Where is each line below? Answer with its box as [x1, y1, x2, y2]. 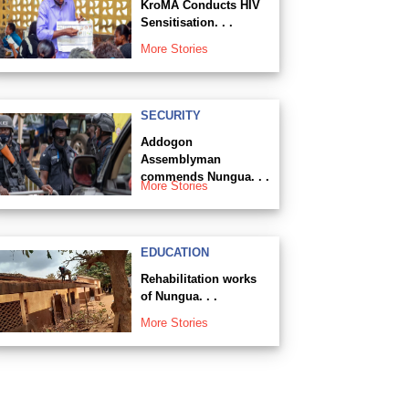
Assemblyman [140, 152, 221, 166]
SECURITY [140, 108, 201, 122]
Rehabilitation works [140, 271, 257, 286]
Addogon [140, 134, 193, 149]
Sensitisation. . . [140, 15, 233, 29]
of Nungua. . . [140, 288, 217, 303]
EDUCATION [140, 245, 209, 259]
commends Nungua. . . [140, 169, 269, 184]
